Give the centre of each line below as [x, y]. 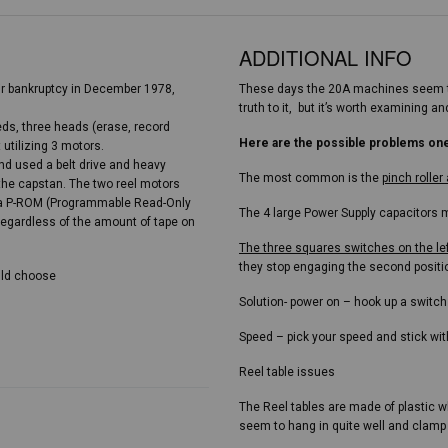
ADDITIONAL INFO [325, 57]
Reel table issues [287, 372]
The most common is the [310, 178]
